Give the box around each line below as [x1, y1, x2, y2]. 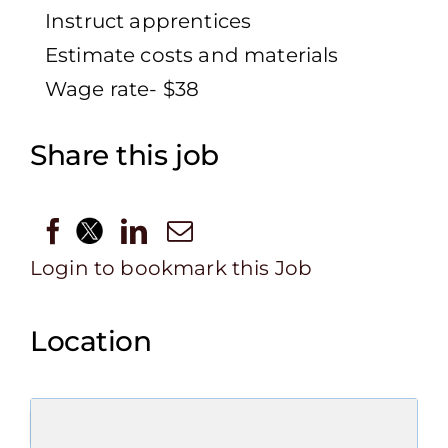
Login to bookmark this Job [30, 255, 313, 280]
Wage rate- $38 [45, 77, 200, 102]
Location [30, 323, 152, 358]
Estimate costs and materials [45, 43, 339, 68]
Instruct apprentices [45, 9, 252, 34]
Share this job [30, 138, 219, 173]
